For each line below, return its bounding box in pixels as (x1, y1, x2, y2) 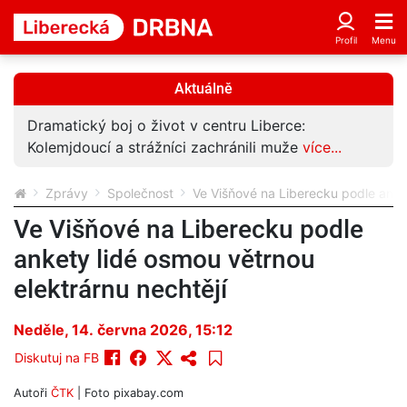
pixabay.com (114, 386, 184, 400)
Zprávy (45, 185, 88, 201)
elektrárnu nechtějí (14, 274, 227, 304)
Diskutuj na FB (15, 350, 99, 365)
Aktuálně (174, 80, 233, 97)
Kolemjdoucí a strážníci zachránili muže (27, 138, 303, 156)
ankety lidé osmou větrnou (14, 244, 315, 274)
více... (303, 138, 342, 156)
